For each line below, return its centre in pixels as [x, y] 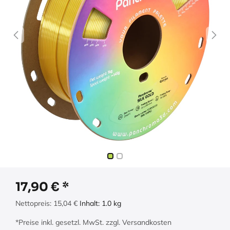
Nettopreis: [34, 204]
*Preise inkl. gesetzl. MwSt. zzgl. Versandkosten [93, 223]
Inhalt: [91, 204]
